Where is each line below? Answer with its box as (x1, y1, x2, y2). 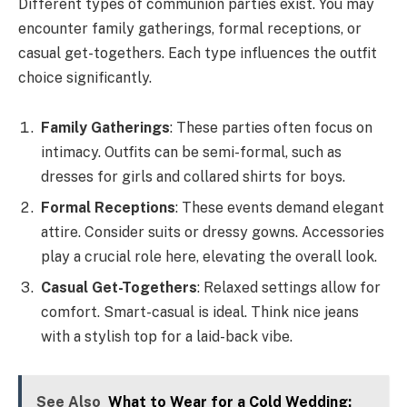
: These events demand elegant (175, 199, 384, 217)
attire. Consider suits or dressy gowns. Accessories (41, 223, 384, 242)
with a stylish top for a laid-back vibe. (41, 328, 293, 346)
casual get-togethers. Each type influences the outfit (18, 44, 377, 62)
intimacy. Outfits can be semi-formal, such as (41, 144, 342, 162)
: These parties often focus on (170, 119, 372, 137)
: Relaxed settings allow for (197, 279, 381, 297)
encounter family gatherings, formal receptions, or (18, 19, 362, 37)
